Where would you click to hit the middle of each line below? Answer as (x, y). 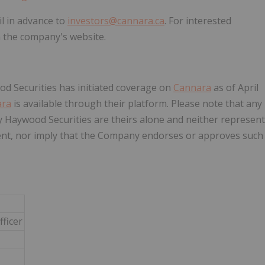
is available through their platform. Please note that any (137, 104)
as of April (235, 88)
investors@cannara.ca (116, 21)
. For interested (198, 21)
